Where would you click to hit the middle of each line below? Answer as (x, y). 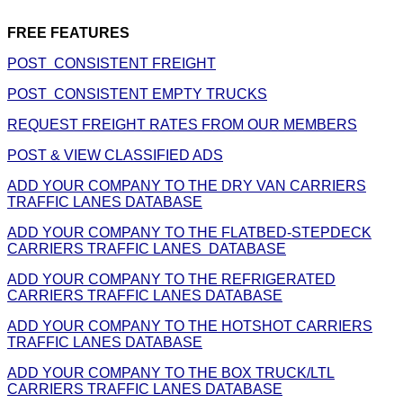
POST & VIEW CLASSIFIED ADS (115, 155)
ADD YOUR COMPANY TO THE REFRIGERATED (171, 279)
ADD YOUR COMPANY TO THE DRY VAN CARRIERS (187, 185)
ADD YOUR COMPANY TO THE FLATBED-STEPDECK (189, 232)
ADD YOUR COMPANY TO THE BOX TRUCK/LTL (171, 372)
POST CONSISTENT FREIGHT (112, 63)
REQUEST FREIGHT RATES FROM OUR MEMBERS (182, 124)
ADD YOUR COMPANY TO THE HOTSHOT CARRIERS (190, 326)
